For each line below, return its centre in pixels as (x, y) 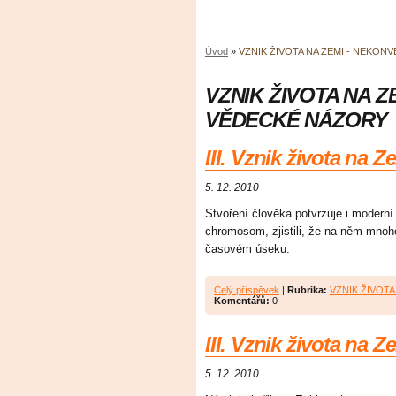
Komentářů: (242, 301)
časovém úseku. (247, 249)
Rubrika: (307, 290)
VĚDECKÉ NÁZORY (297, 120)
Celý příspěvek (247, 290)
